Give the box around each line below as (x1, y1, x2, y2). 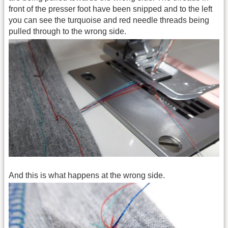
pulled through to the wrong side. (9, 27, 126, 36)
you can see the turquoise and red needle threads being (9, 16, 209, 25)
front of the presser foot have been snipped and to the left (9, 5, 212, 14)
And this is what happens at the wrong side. (9, 170, 165, 180)
